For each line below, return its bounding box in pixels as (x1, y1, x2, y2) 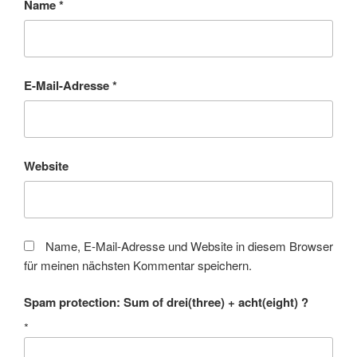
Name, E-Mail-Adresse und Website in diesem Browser (45, 237, 333, 254)
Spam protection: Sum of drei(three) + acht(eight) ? (24, 293, 308, 312)
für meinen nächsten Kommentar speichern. (24, 256, 252, 273)
